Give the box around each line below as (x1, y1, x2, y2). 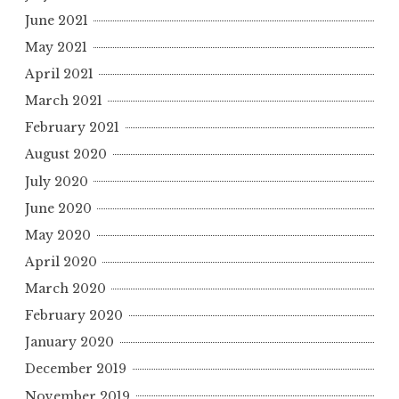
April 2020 (25, 253, 97, 270)
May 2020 (25, 226, 91, 243)
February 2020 (25, 307, 123, 324)
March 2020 (25, 281, 106, 297)
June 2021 (25, 12, 88, 28)
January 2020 (25, 334, 114, 351)
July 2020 (25, 173, 88, 190)
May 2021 (25, 38, 87, 55)
